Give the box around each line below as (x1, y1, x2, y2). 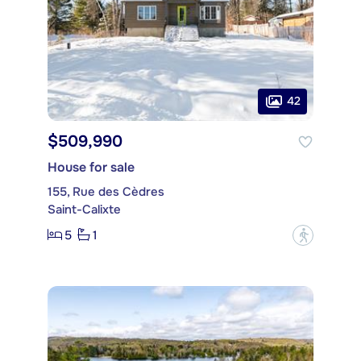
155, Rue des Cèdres (48, 183, 164, 200)
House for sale (48, 158, 135, 176)
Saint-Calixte (48, 201, 121, 218)
